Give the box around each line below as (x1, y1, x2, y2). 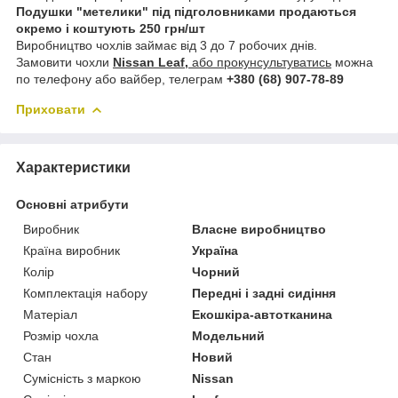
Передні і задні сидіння (192, 285, 337, 300)
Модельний (192, 328, 266, 343)
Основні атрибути (16, 196, 129, 211)
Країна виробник (23, 243, 120, 258)
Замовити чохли (16, 54, 113, 69)
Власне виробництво (192, 221, 327, 236)
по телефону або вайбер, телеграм (16, 71, 227, 86)
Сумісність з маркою (23, 370, 141, 386)
